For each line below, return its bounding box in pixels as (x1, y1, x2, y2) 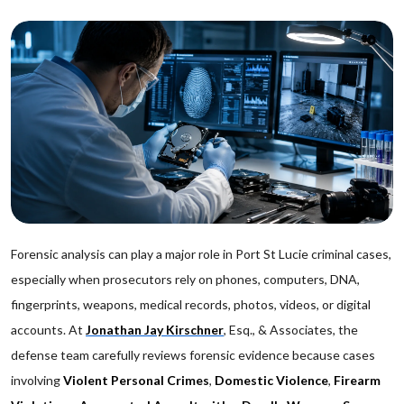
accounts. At (11, 322, 86, 337)
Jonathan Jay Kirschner (86, 322, 224, 337)
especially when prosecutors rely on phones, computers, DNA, (11, 271, 360, 287)
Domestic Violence (215, 372, 328, 388)
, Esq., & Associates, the (224, 322, 358, 337)
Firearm (334, 372, 381, 388)
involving (11, 372, 63, 388)
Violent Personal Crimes (63, 372, 209, 388)
